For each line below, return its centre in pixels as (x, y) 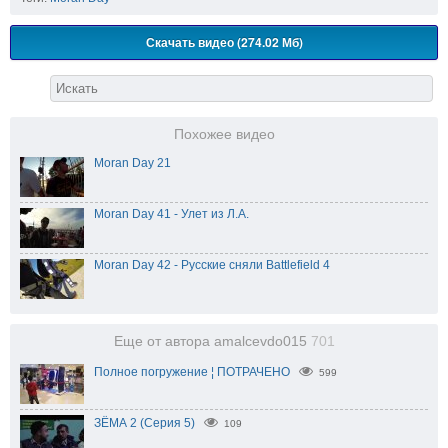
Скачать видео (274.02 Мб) (224, 41)
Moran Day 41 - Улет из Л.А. (171, 213)
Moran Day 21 (132, 162)
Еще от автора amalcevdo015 (212, 341)
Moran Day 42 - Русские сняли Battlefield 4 (212, 264)
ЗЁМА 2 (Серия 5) (144, 422)
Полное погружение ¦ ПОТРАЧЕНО (192, 371)
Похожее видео (224, 134)
